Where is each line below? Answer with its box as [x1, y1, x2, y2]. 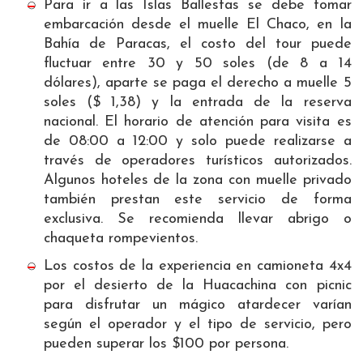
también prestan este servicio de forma [43, 192, 352, 208]
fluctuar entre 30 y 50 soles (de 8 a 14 [43, 56, 352, 72]
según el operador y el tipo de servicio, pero [43, 317, 352, 333]
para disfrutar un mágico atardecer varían [43, 297, 352, 314]
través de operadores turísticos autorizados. [43, 153, 352, 169]
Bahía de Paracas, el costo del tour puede [43, 36, 352, 53]
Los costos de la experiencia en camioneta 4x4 [43, 258, 352, 275]
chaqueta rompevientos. [43, 231, 198, 247]
